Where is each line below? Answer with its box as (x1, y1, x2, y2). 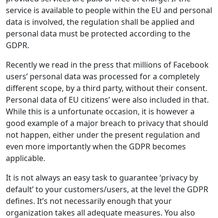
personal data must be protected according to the (6, 28, 190, 39)
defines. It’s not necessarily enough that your (6, 196, 172, 207)
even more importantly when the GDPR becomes (6, 141, 186, 152)
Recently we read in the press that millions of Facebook (6, 59, 209, 71)
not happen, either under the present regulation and (6, 129, 200, 141)
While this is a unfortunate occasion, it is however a (6, 106, 195, 117)
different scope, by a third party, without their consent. (6, 83, 207, 94)
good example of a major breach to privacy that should (6, 118, 208, 129)
